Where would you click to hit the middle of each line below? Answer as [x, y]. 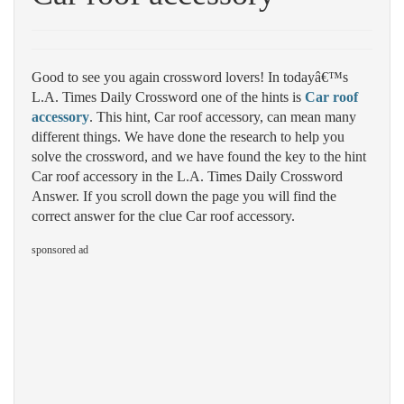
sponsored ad [60, 250]
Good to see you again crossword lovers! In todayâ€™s [190, 77]
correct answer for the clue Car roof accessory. [163, 216]
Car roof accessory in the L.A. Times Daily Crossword [187, 176]
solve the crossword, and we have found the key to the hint [199, 156]
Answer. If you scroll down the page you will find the [184, 196]
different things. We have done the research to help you [188, 137]
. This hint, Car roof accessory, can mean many [223, 117]
